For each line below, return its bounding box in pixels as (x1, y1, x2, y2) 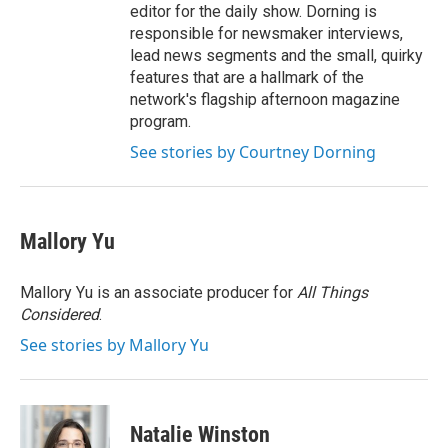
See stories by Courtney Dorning (130, 141, 376, 163)
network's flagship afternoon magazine (130, 90, 400, 109)
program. (130, 112, 191, 131)
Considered (20, 305, 99, 324)
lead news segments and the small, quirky (130, 46, 423, 65)
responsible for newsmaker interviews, (130, 24, 403, 43)
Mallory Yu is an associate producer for (20, 283, 297, 302)
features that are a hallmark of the (130, 68, 364, 87)
